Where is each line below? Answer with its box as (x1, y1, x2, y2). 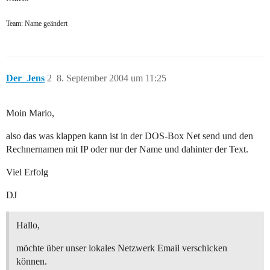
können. (16, 256, 47, 267)
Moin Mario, (6, 108, 54, 119)
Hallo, (16, 220, 40, 231)
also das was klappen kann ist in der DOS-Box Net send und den (6, 131, 253, 142)
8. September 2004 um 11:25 (57, 73, 166, 84)
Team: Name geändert (6, 19, 67, 28)
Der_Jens (6, 73, 45, 84)
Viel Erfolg (6, 167, 48, 178)
